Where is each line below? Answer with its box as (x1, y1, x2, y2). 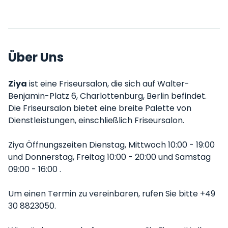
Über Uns (8, 49, 64, 66)
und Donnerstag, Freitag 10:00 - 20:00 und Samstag (8, 151, 211, 163)
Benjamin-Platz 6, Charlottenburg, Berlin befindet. (8, 90, 207, 102)
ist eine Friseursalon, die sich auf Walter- (27, 78, 189, 90)
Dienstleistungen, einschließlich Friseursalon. (8, 115, 184, 126)
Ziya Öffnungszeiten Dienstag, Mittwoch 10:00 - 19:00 (8, 139, 215, 151)
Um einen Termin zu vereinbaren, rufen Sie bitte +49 (8, 188, 215, 199)
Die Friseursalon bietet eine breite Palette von (8, 102, 191, 114)
